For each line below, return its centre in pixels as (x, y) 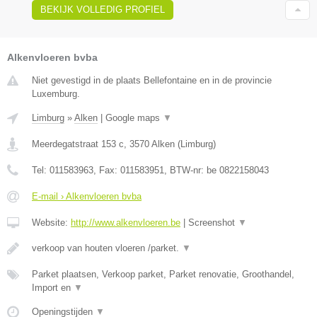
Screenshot (213, 223)
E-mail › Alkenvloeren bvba (87, 197)
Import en (53, 288)
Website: (51, 223)
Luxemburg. (56, 94)
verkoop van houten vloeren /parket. (107, 248)
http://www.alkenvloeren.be (126, 223)
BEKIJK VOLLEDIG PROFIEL (103, 10)
